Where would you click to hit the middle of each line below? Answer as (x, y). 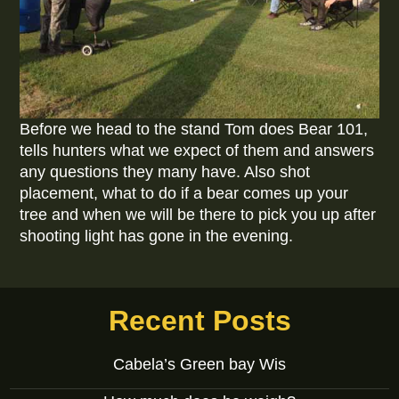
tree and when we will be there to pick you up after (198, 214)
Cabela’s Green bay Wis (199, 365)
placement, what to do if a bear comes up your (184, 193)
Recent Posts (199, 321)
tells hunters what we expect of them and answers (197, 150)
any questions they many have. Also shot (165, 171)
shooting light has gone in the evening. (157, 236)
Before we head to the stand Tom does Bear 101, (194, 129)
